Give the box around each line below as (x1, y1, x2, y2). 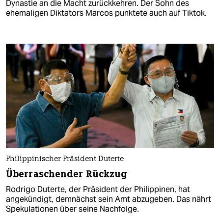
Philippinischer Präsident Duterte (6, 155, 124, 163)
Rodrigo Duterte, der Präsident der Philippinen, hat (6, 184, 190, 194)
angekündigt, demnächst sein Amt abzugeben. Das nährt (6, 193, 211, 204)
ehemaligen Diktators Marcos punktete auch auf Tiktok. (6, 7, 207, 18)
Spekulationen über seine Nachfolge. (6, 203, 139, 214)
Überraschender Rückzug (6, 167, 128, 180)
